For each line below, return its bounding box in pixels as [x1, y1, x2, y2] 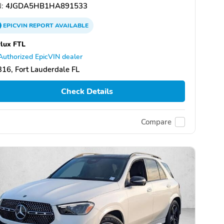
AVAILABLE [53, 21, 88, 29]
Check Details [60, 85, 113, 97]
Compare [141, 116, 171, 127]
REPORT [29, 21, 53, 29]
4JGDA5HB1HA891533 [3, 1, 87, 11]
